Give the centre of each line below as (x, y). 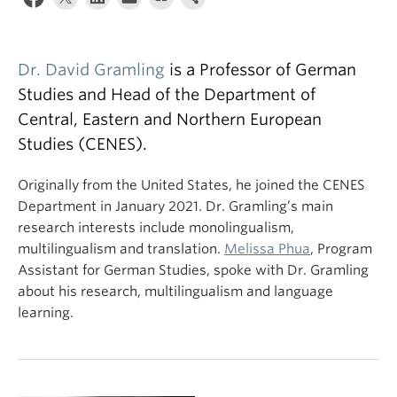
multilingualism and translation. (121, 249)
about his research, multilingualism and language (175, 292)
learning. (46, 313)
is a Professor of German (261, 70)
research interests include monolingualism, (156, 228)
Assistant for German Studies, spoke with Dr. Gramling (193, 270)
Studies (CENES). (82, 144)
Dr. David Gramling (91, 70)
